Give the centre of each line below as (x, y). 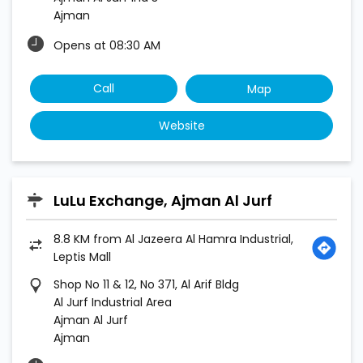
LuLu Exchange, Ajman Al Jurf (163, 200)
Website (181, 126)
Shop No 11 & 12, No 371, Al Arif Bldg (146, 284)
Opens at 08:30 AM (107, 46)
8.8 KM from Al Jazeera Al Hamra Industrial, (173, 239)
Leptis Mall (82, 256)
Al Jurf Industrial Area (113, 302)
